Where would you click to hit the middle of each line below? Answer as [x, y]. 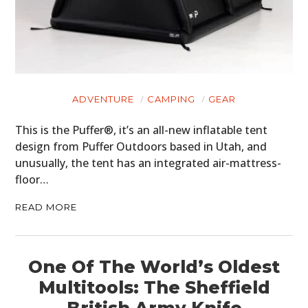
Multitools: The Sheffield [154, 287]
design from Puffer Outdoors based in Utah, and [141, 146]
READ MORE [46, 207]
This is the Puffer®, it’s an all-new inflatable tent [142, 130]
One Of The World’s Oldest [154, 266]
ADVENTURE [103, 99]
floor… [32, 179]
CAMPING [171, 99]
